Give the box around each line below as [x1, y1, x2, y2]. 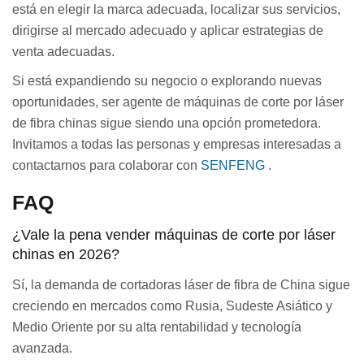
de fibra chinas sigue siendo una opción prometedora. [12, 115, 321, 130]
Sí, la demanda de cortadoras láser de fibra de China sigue [12, 277, 350, 292]
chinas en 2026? [12, 245, 119, 262]
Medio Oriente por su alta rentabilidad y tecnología [12, 319, 301, 334]
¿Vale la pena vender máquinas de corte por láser [12, 226, 336, 243]
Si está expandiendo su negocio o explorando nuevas [12, 73, 322, 88]
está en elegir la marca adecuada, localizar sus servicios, [12, 2, 340, 16]
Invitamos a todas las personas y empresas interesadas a [12, 136, 341, 151]
